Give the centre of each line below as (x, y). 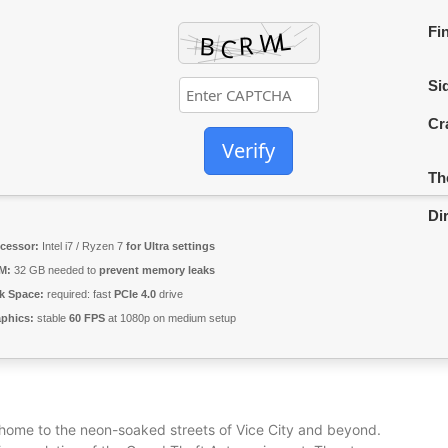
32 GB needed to (55, 270)
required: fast (79, 294)
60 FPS (87, 318)
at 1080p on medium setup (170, 318)
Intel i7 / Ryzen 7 (82, 246)
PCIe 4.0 (135, 294)
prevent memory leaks (157, 270)
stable (51, 318)
